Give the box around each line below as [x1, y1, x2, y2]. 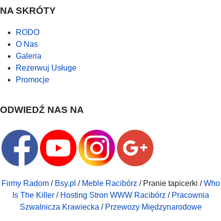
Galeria [16, 52, 41, 61]
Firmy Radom [1, 179, 49, 187]
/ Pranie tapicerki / [137, 179, 204, 187]
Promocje [16, 75, 49, 84]
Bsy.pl [54, 179, 76, 187]
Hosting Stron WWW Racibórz [60, 190, 166, 199]
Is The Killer [12, 190, 54, 199]
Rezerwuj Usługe [16, 64, 76, 73]
